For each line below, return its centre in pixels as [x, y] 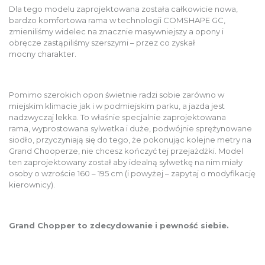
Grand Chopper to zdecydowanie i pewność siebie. [119, 225]
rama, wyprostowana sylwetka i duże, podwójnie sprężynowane [130, 128]
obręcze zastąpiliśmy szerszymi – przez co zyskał [102, 42]
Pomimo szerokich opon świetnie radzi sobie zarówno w [117, 94]
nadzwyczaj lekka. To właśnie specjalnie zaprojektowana [117, 117]
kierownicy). [32, 184]
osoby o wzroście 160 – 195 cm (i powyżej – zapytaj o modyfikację [132, 173]
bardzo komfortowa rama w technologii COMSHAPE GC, [117, 20]
